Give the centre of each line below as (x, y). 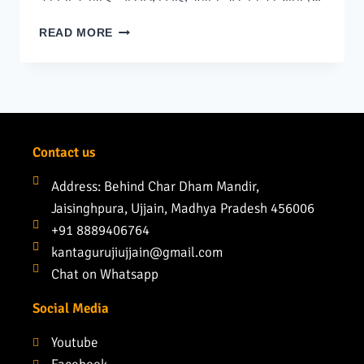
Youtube (74, 343)
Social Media (71, 309)
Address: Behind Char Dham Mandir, (155, 187)
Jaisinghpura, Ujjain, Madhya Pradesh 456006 (182, 209)
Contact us (64, 153)
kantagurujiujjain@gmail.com (136, 253)
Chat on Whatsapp (104, 275)
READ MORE (76, 33)
